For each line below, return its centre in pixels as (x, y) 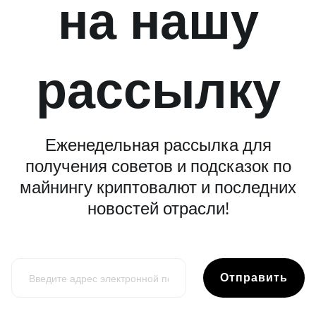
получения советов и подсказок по (158, 165)
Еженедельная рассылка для (158, 144)
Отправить (254, 277)
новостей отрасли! (158, 207)
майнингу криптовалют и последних (158, 186)
